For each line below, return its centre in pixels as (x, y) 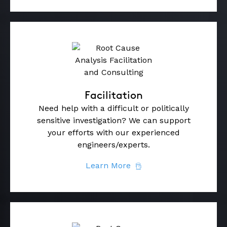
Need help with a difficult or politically (113, 108)
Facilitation (113, 95)
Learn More (108, 165)
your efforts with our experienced (113, 132)
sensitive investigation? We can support (113, 120)
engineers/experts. (113, 144)
